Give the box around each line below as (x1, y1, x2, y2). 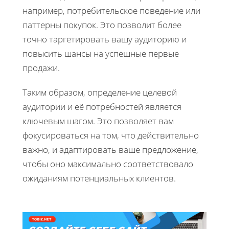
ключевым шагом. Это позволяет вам (22, 114, 174, 127)
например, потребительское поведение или (22, 4, 200, 16)
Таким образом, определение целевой (22, 86, 177, 98)
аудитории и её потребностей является (22, 100, 181, 112)
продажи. (22, 61, 60, 74)
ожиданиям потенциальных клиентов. (22, 172, 176, 184)
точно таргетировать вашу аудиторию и (22, 33, 187, 45)
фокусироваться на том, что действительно (22, 129, 199, 141)
